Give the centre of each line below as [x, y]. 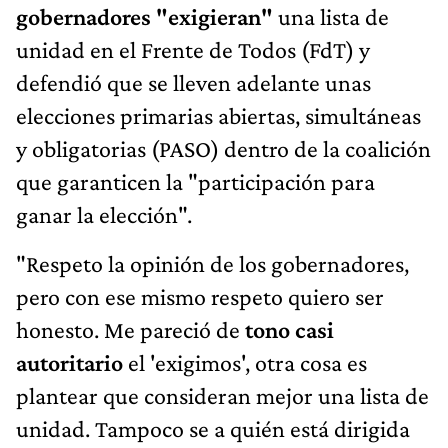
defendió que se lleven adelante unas [193, 82]
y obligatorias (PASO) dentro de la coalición [223, 148]
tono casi [289, 329]
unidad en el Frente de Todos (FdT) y [193, 49]
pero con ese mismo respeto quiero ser [200, 296]
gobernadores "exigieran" [144, 16]
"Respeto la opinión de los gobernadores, [212, 263]
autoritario [69, 362]
